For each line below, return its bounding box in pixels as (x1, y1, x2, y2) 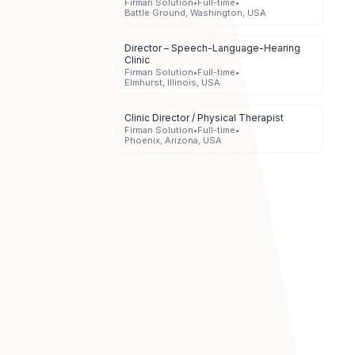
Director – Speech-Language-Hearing (124, 42, 300, 55)
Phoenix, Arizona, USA (124, 135, 222, 147)
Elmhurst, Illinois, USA (124, 77, 220, 89)
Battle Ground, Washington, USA (124, 7, 266, 19)
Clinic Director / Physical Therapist (124, 112, 284, 124)
